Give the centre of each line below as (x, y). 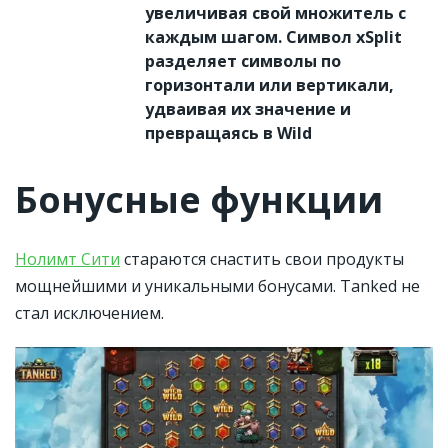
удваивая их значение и (248, 109)
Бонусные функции (199, 200)
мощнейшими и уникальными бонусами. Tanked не (217, 286)
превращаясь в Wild (228, 133)
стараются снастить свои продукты (262, 259)
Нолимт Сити (67, 259)
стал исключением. (89, 313)
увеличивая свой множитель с (275, 13)
